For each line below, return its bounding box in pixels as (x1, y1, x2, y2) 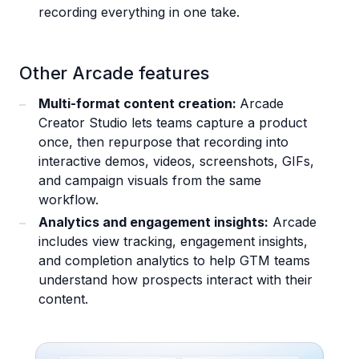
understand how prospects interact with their (38, 271, 313, 288)
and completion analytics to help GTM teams (38, 252, 310, 268)
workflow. (38, 191, 99, 208)
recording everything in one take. (38, 3, 240, 20)
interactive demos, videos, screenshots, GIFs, (38, 152, 314, 169)
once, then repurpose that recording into (38, 133, 288, 150)
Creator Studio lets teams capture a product (38, 114, 307, 131)
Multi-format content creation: (38, 95, 240, 111)
